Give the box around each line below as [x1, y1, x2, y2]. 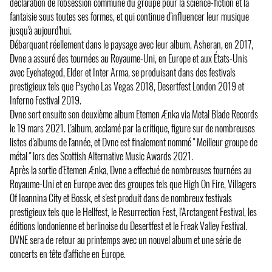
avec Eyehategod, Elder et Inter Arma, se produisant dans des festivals [10, 65, 236, 80]
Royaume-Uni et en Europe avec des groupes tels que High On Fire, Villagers [10, 177, 256, 192]
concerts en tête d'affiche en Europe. [10, 246, 126, 262]
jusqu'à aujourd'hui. [10, 23, 72, 38]
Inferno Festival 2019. [10, 93, 81, 108]
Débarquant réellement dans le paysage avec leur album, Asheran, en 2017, [10, 37, 253, 52]
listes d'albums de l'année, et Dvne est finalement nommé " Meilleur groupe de [10, 135, 257, 150]
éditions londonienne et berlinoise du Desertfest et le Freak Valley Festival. [10, 219, 247, 234]
